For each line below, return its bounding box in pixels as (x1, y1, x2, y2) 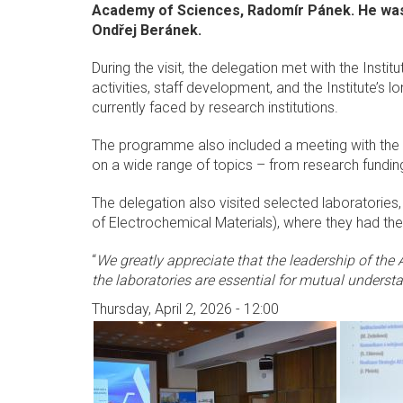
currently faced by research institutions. (92, 99, 338, 116)
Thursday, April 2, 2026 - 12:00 (92, 300, 279, 318)
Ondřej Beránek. (92, 22, 201, 39)
